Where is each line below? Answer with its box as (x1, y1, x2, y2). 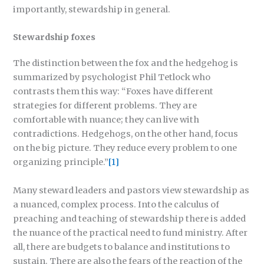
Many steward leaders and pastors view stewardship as (13, 184, 250, 196)
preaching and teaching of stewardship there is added (13, 213, 246, 224)
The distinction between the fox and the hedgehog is (13, 58, 239, 69)
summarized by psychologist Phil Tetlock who (13, 72, 211, 83)
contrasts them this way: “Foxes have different (13, 86, 214, 97)
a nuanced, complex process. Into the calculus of (13, 199, 220, 210)
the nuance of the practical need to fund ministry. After (13, 227, 248, 238)
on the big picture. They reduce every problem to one (13, 143, 237, 154)
